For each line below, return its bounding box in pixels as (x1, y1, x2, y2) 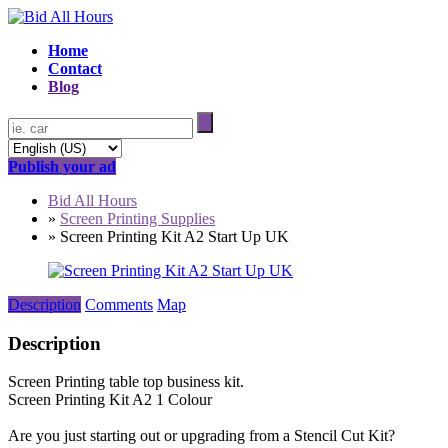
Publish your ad (8, 158, 116, 175)
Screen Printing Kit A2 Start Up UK (60, 228, 289, 245)
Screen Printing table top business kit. (8, 373, 244, 391)
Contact (48, 60, 102, 77)
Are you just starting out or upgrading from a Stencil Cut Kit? (8, 427, 395, 445)
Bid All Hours (48, 192, 137, 209)
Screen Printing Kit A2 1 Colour (8, 391, 212, 409)
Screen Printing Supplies (60, 210, 215, 227)
